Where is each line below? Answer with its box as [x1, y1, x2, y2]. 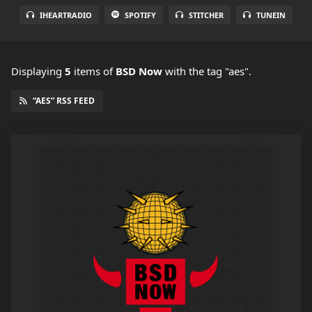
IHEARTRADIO [40, 10, 92, 21]
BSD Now [116, 64, 162, 79]
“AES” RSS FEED [33, 95, 95, 107]
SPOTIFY [125, 10, 156, 21]
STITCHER [189, 10, 224, 21]
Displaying [11, 64, 65, 79]
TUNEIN [256, 10, 286, 21]
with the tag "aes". [162, 64, 251, 79]
